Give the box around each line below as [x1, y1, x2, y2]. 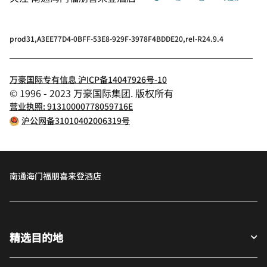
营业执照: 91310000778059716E [10, 100, 133, 112]
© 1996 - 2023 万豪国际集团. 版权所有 [10, 85, 173, 100]
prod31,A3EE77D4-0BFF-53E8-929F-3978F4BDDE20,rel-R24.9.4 [10, 33, 223, 44]
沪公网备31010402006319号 [21, 114, 130, 126]
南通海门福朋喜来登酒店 [10, 169, 101, 182]
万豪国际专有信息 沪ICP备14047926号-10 [10, 73, 167, 85]
